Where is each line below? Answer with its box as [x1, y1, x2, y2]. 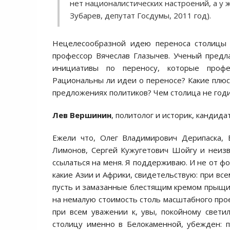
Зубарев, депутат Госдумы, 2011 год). [70, 10, 211, 21]
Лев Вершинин [52, 110, 111, 120]
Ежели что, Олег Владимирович [52, 132, 178, 143]
